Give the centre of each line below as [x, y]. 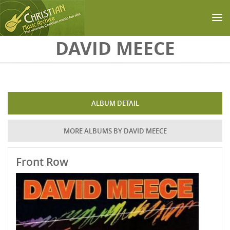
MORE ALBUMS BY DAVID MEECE [115, 131]
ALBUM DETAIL [115, 103]
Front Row [42, 162]
